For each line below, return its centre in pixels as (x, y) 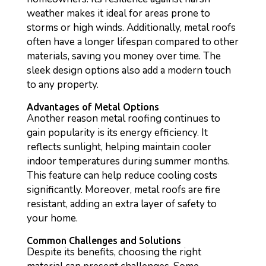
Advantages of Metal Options (93, 107)
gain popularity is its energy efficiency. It (117, 133)
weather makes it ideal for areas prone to (118, 13)
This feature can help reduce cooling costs (122, 175)
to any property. (62, 85)
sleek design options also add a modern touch (129, 70)
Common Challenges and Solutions (104, 240)
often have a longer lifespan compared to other (132, 42)
